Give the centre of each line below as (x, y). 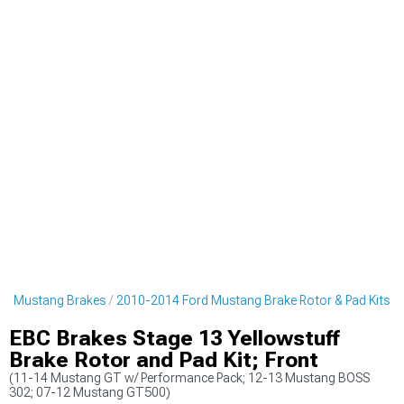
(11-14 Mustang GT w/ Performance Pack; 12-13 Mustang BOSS (189, 378)
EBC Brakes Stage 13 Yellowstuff (174, 338)
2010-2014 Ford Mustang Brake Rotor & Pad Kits (253, 300)
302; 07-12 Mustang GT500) (90, 392)
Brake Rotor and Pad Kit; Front (164, 360)
